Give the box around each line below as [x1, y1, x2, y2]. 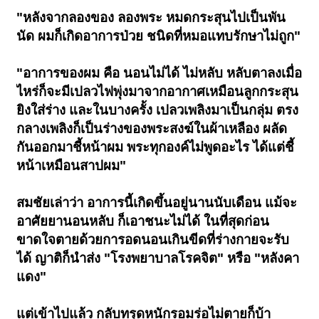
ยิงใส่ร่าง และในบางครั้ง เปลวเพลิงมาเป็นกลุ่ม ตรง [16, 103, 299, 118]
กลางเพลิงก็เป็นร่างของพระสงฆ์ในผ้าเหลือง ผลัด [16, 121, 288, 137]
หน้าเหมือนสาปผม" [16, 158, 127, 174]
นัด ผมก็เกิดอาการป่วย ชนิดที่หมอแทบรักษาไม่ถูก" [16, 28, 301, 44]
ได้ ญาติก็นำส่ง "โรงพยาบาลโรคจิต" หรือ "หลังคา [16, 251, 300, 266]
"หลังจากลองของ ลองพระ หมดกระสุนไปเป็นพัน [16, 10, 286, 26]
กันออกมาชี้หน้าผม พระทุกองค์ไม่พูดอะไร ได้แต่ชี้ [16, 140, 295, 155]
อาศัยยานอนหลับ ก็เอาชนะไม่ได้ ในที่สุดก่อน [16, 214, 270, 229]
